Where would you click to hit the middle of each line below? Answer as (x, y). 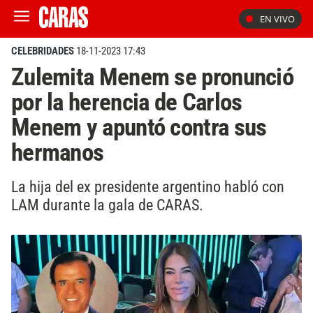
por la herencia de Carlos (127, 102)
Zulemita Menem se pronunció (152, 77)
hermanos (58, 152)
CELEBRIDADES (43, 51)
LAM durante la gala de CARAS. (107, 204)
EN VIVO (277, 19)
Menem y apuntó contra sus (139, 127)
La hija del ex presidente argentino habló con (148, 186)
